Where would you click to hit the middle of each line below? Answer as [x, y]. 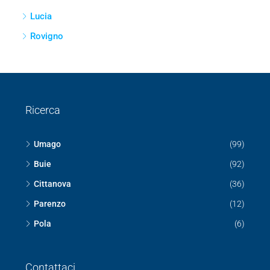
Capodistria [53, 126]
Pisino [43, 106]
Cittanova [49, 46]
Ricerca [43, 259]
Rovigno [47, 185]
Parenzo [47, 66]
